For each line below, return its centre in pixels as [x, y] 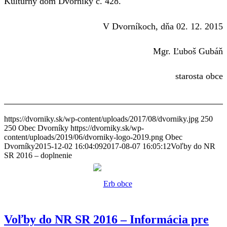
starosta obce [199, 76]
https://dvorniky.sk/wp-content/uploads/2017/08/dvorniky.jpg [101, 119]
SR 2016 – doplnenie [38, 155]
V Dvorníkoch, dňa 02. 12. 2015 [163, 26]
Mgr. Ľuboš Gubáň [188, 51]
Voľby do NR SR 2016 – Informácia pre [106, 219]
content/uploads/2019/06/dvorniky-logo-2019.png [84, 137]
